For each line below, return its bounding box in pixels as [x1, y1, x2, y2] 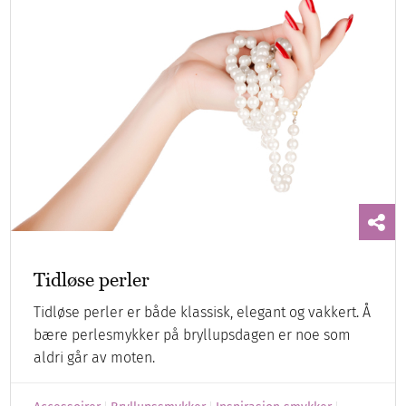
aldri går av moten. [34, 349, 156, 367]
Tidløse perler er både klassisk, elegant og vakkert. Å [34, 304, 372, 322]
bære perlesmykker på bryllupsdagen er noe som [34, 326, 352, 344]
